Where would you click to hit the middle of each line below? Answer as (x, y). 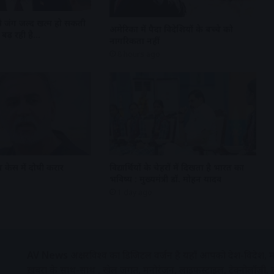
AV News (48, 255)
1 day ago (135, 192)
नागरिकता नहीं (134, 41)
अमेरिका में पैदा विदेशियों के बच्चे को (171, 29)
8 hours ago (139, 54)
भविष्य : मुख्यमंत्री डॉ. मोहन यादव (165, 179)
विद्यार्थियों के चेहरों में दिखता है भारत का (176, 167)
